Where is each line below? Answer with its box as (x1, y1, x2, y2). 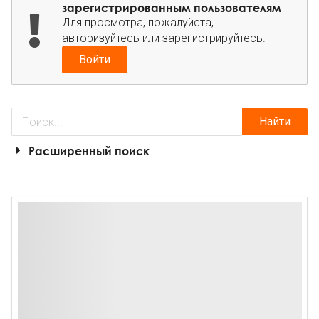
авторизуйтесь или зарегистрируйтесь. (61, 31, 266, 46)
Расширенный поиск (28, 143, 150, 158)
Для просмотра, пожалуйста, (61, 16, 214, 30)
